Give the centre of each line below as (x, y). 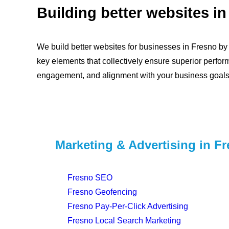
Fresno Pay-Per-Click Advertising (128, 206)
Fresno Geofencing (102, 192)
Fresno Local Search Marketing (124, 221)
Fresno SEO (90, 178)
